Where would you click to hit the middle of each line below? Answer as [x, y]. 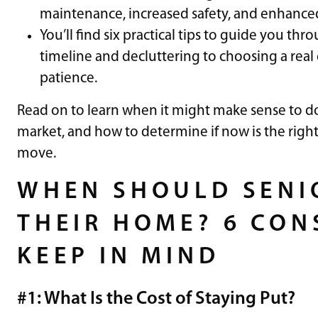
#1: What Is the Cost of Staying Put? [156, 299]
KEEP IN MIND [119, 257]
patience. [68, 78]
